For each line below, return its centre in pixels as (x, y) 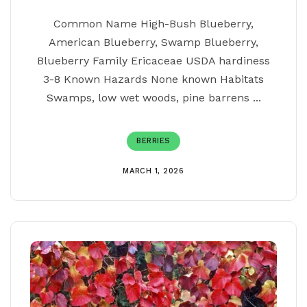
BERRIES (153, 141)
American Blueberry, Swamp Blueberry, (153, 42)
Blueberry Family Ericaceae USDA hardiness (153, 61)
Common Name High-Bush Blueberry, (153, 24)
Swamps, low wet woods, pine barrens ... (153, 98)
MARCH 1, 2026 (153, 171)
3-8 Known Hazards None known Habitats (153, 79)
